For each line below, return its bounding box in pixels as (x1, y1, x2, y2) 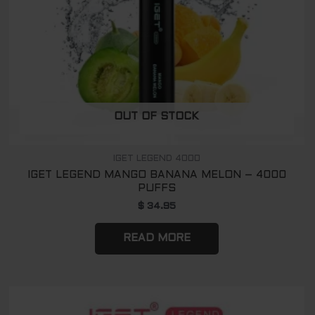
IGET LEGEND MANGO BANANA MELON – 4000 (27, 169, 286, 180)
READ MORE (122, 233, 191, 243)
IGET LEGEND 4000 (112, 154, 200, 163)
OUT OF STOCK (114, 112, 200, 122)
